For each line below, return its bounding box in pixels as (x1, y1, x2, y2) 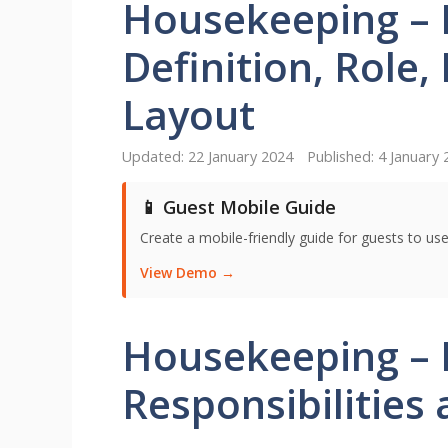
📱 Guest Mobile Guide (140, 195, 336, 220)
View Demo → (140, 263, 235, 283)
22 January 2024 (188, 147, 293, 167)
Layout (122, 86, 255, 142)
